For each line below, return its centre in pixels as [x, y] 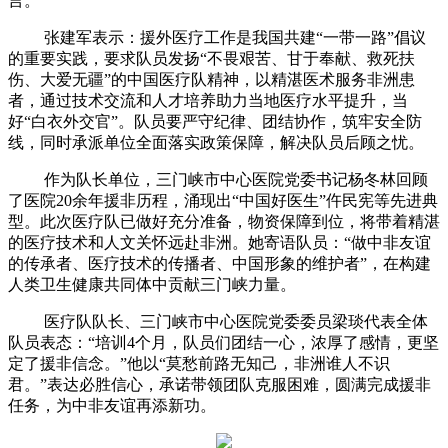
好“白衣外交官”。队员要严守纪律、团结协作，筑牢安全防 [215, 122]
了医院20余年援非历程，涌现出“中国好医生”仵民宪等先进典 [223, 201]
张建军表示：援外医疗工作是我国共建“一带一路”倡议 [233, 38]
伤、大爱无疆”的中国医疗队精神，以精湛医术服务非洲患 [211, 80]
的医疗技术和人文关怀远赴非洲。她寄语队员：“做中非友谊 [219, 243]
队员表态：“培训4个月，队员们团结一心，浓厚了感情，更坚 [223, 343]
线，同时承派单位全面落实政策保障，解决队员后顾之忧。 [222, 143]
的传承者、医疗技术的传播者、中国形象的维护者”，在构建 [219, 264]
